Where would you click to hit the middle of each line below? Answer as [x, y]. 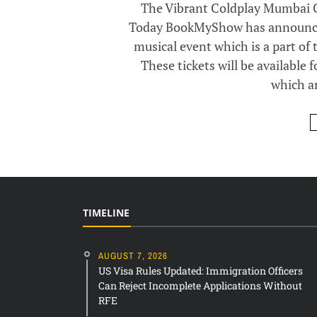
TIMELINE [106, 213]
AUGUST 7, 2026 [133, 256]
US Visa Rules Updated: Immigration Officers [201, 271]
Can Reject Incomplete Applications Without [200, 286]
